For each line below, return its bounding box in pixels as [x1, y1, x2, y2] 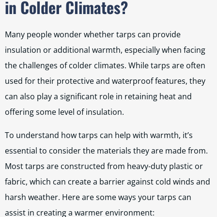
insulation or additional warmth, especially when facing [5, 45, 205, 55]
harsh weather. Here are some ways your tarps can [5, 192, 191, 202]
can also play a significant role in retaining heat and [5, 91, 192, 102]
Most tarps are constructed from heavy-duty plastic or [5, 161, 203, 171]
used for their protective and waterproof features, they [5, 76, 205, 86]
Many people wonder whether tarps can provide [5, 29, 181, 40]
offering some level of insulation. [5, 107, 124, 117]
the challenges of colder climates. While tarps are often [5, 60, 205, 71]
